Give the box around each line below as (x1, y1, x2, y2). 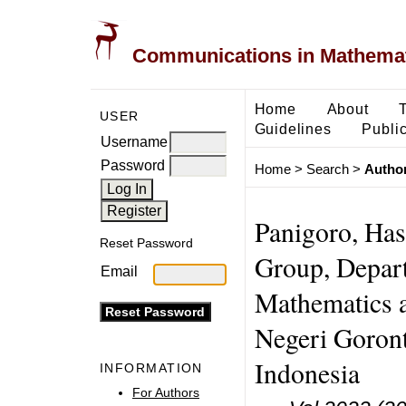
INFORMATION (100, 361, 203, 376)
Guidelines (254, 120, 332, 137)
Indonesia (254, 354, 360, 391)
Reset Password (100, 236, 193, 251)
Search (305, 161, 349, 178)
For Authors (132, 384, 199, 400)
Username (101, 133, 168, 150)
